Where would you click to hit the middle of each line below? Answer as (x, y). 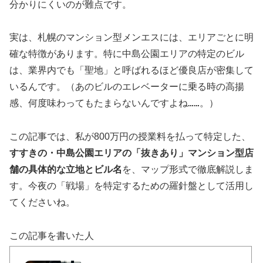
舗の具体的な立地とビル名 (66, 170)
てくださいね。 (42, 203)
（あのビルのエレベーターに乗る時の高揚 (155, 87)
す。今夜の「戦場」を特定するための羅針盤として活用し (131, 186)
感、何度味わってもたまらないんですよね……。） (114, 103)
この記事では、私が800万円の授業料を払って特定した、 (130, 137)
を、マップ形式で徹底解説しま (188, 170)
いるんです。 (38, 87)
